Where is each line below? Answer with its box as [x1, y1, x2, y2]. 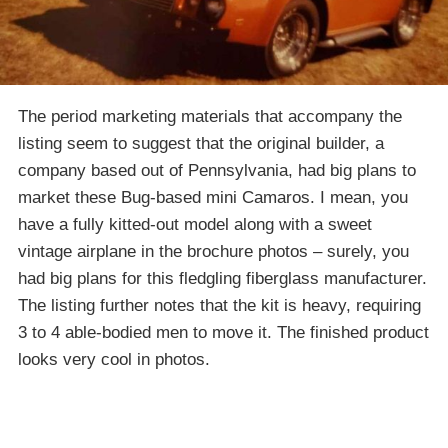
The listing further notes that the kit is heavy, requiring [18, 295, 421, 315]
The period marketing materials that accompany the [18, 106, 402, 126]
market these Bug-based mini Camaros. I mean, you [18, 187, 408, 207]
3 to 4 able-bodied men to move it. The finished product [18, 322, 429, 342]
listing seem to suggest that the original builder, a [18, 133, 384, 153]
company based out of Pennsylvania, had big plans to [18, 160, 416, 180]
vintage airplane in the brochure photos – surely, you [18, 241, 409, 261]
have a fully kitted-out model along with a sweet [18, 214, 372, 234]
